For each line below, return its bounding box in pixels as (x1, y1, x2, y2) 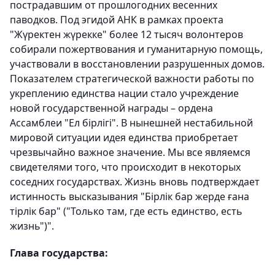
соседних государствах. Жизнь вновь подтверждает (10, 175, 260, 188)
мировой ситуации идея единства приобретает (10, 131, 238, 144)
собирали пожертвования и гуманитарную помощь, (10, 42, 263, 56)
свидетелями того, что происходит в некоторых (10, 160, 241, 174)
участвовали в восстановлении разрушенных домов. (10, 57, 265, 71)
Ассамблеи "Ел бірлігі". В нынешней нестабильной (10, 116, 253, 130)
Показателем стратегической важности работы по (10, 72, 254, 85)
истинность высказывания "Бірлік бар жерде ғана (10, 190, 249, 203)
